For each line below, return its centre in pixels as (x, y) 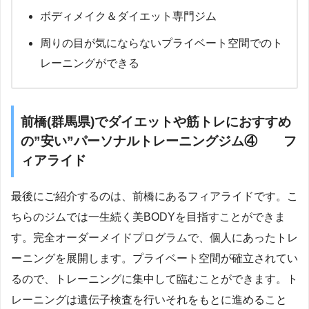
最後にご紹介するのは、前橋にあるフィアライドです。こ (154, 197)
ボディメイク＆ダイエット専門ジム (128, 16)
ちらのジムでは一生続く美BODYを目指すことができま (148, 217)
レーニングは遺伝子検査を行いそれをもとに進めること (149, 300)
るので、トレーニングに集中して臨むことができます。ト (154, 279)
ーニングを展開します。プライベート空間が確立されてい (154, 259)
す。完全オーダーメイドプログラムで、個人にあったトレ (154, 238)
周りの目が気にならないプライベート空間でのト (161, 43)
